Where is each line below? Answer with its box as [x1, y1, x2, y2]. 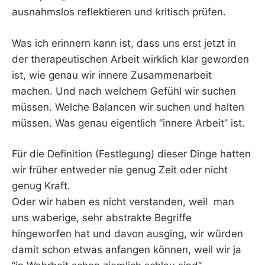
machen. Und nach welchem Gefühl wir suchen [12, 85, 236, 97]
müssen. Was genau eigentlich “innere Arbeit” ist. [12, 117, 245, 129]
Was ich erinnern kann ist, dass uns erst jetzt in [12, 37, 236, 49]
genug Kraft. [12, 180, 70, 192]
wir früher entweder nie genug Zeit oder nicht [12, 164, 228, 176]
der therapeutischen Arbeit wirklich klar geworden [12, 53, 249, 65]
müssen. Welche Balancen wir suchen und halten [12, 101, 244, 113]
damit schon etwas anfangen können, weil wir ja [12, 244, 241, 256]
